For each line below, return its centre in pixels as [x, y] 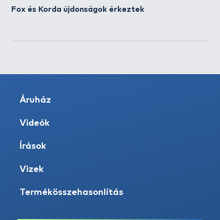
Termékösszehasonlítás [71, 192]
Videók [35, 123]
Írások [33, 146]
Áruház [35, 100]
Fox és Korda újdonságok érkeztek [78, 9]
